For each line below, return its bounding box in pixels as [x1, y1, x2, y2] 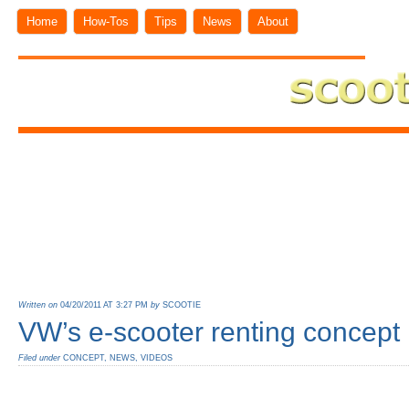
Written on [18, 300, 60, 310]
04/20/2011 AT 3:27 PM [60, 300, 148, 310]
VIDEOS [141, 352, 173, 362]
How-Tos [83, 15, 129, 28]
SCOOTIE [163, 300, 201, 310]
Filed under [18, 352, 63, 362]
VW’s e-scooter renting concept [18, 317, 400, 348]
